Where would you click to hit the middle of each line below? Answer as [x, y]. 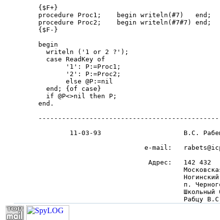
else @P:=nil [76, 81]
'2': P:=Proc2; [80, 74]
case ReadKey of [72, 59]
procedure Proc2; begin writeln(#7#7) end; [125, 22]
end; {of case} [70, 89]
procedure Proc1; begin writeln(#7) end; [125, 15]
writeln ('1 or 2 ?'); [83, 52]
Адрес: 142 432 [125, 162]
